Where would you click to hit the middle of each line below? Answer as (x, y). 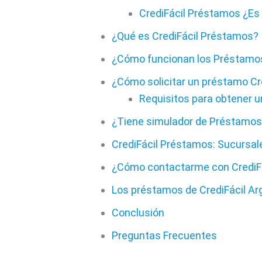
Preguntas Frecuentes (164, 236)
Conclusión (138, 213)
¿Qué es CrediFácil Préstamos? (185, 36)
